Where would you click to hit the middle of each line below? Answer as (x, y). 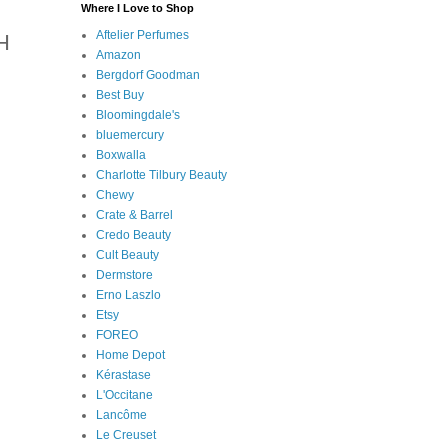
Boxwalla (121, 154)
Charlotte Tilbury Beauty (161, 174)
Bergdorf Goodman (148, 74)
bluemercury (130, 134)
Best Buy (120, 94)
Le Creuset (126, 434)
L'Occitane (124, 394)
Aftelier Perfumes (142, 34)
